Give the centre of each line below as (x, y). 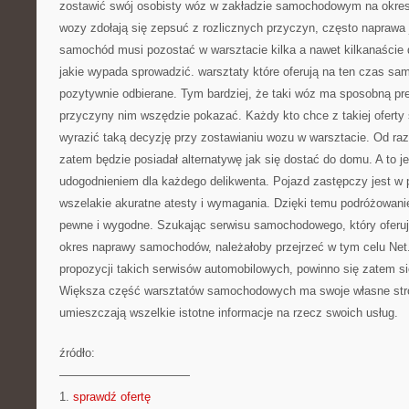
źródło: (77, 353)
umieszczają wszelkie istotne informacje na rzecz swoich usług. (229, 313)
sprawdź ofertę (112, 397)
